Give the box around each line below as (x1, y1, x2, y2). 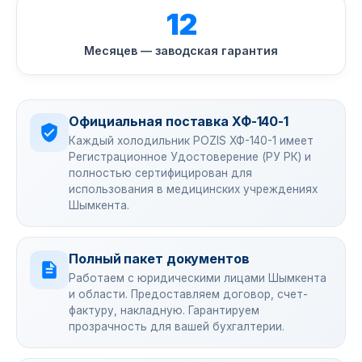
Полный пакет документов (69, 250, 250, 267)
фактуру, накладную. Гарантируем (69, 304, 259, 317)
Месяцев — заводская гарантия (84, 44, 278, 57)
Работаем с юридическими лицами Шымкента (69, 271, 326, 284)
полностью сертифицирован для (69, 166, 252, 179)
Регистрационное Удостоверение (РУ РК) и (69, 150, 311, 163)
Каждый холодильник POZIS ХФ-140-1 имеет (69, 134, 314, 147)
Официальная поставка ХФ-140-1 (69, 113, 289, 129)
